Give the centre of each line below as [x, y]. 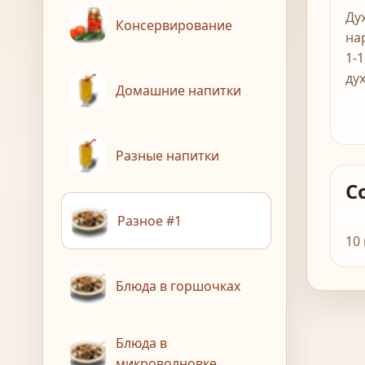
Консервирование [174, 25]
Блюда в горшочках [178, 286]
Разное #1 [150, 220]
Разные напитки [167, 155]
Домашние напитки [178, 90]
